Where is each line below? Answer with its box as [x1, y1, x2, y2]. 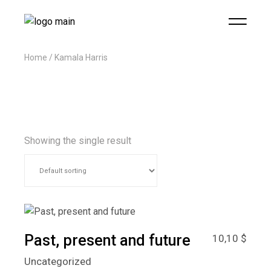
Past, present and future [24, 232, 191, 249]
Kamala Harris [54, 53, 108, 62]
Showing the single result [24, 135, 132, 146]
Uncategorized [24, 255, 92, 267]
